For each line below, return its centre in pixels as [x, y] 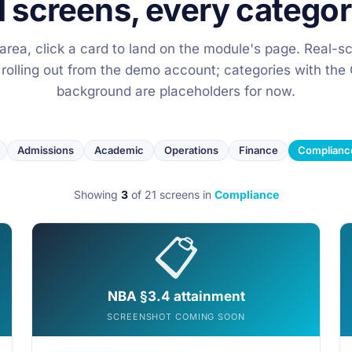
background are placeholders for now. [176, 91]
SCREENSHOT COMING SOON [176, 317]
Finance [258, 150]
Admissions [46, 150]
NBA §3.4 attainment [176, 296]
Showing [97, 194]
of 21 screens [165, 194]
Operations [191, 150]
